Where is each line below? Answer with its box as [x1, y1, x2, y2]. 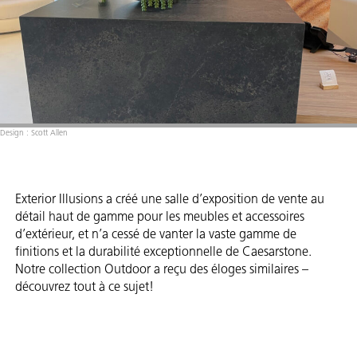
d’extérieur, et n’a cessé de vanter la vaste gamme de [15, 226, 296, 242]
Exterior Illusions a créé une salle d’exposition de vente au [15, 191, 324, 207]
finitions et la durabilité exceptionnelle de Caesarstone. [15, 244, 312, 260]
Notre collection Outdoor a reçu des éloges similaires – [15, 261, 308, 277]
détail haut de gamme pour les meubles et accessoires [15, 209, 304, 225]
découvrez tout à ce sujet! [15, 279, 154, 295]
